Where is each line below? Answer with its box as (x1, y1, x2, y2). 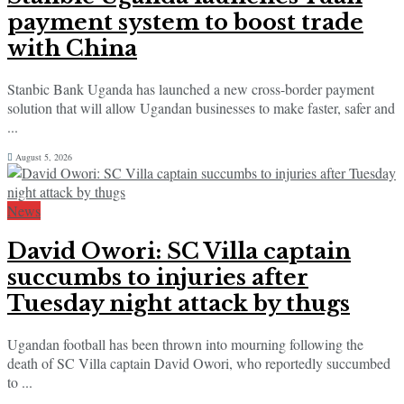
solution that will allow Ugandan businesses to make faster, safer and (7, 97, 395, 117)
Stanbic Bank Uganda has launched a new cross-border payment (7, 78, 374, 98)
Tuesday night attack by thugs (7, 289, 350, 317)
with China (7, 34, 137, 61)
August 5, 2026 (13, 150, 72, 163)
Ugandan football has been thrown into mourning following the (7, 334, 363, 353)
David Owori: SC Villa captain (7, 237, 351, 264)
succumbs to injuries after (7, 263, 308, 290)
